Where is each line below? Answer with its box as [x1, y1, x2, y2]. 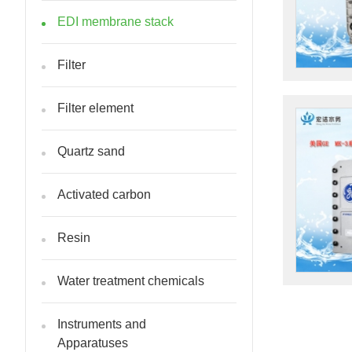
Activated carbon [57, 188, 151, 201]
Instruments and [57, 317, 146, 331]
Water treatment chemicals [57, 274, 204, 288]
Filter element [57, 101, 134, 115]
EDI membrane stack [57, 15, 174, 28]
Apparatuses [57, 336, 128, 350]
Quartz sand [57, 145, 125, 158]
